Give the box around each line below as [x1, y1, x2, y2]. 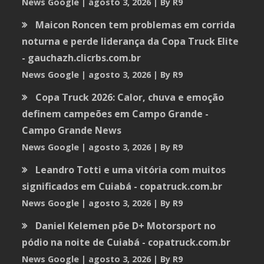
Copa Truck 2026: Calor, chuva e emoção [35, 90, 225, 104]
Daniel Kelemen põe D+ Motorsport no [35, 219, 216, 232]
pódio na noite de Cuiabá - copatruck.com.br [22, 235, 231, 249]
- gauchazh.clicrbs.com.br [22, 51, 141, 64]
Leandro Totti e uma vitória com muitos [35, 163, 226, 176]
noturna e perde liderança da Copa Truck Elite [22, 34, 239, 48]
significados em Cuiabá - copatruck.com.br [22, 179, 223, 193]
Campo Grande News [22, 123, 122, 137]
